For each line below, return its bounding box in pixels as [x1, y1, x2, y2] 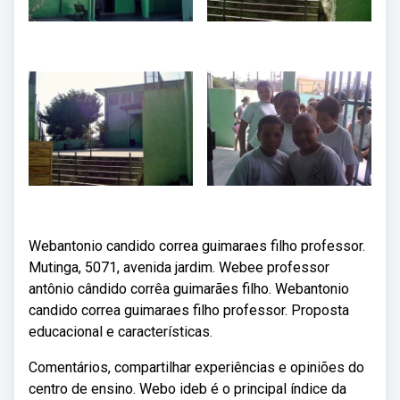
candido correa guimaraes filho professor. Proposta [29, 302, 349, 319]
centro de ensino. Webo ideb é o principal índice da [29, 380, 346, 397]
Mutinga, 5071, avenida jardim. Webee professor [29, 259, 329, 276]
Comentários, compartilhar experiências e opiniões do [29, 359, 364, 376]
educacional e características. [29, 323, 212, 340]
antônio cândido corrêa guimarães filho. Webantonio [29, 280, 349, 297]
